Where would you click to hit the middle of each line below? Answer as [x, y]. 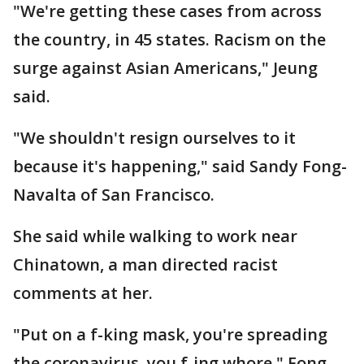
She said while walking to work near [155, 236]
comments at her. [87, 293]
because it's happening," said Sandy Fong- [180, 166]
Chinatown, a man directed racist [145, 264]
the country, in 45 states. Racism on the [169, 39]
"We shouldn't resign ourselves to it [154, 138]
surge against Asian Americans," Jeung [165, 68]
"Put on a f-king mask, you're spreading [170, 334]
